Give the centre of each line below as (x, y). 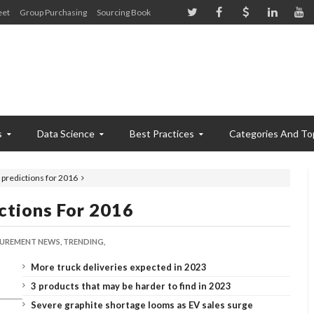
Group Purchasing (53, 12)
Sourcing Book (124, 12)
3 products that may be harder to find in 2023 (131, 286)
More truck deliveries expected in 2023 (118, 267)
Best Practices (162, 134)
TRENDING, (84, 241)
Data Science (66, 134)
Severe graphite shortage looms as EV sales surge (142, 305)
